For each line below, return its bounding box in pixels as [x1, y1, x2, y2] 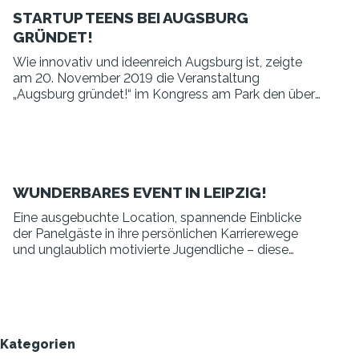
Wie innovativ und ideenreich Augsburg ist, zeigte [13, 54, 302, 70]
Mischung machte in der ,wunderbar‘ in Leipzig [13, 258, 284, 273]
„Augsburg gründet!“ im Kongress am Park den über [13, 87, 315, 102]
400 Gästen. [13, 103, 86, 118]
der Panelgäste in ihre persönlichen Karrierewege [13, 226, 298, 241]
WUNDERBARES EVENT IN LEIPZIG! [13, 184, 267, 201]
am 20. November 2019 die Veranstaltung [13, 71, 260, 86]
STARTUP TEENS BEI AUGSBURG [13, 9, 248, 26]
